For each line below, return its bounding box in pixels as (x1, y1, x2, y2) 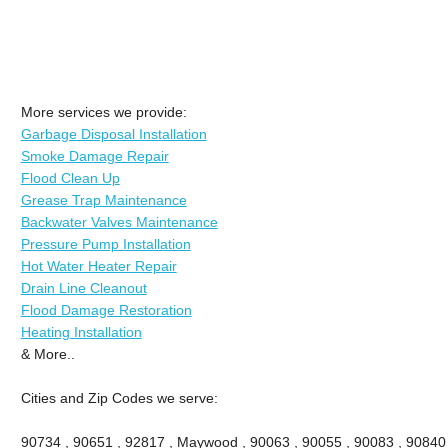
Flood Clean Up (20, 169, 120, 186)
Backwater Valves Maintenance (20, 213, 218, 230)
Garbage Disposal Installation (20, 125, 207, 142)
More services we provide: (20, 103, 187, 120)
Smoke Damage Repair (20, 147, 169, 164)
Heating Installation (20, 323, 142, 340)
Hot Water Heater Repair (20, 257, 177, 274)
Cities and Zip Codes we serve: (20, 389, 218, 406)
